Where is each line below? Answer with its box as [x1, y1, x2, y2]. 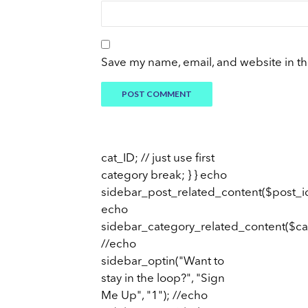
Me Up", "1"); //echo [101, 290, 208, 302]
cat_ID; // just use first [101, 153, 214, 165]
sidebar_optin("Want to [101, 256, 224, 268]
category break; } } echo [101, 170, 227, 182]
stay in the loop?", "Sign [101, 273, 225, 285]
